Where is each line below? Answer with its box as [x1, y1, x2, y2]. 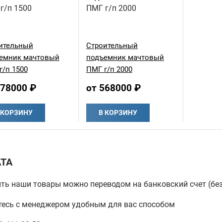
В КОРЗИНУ [98, 109, 137, 117]
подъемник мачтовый [86, 53, 164, 62]
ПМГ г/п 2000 [86, 65, 132, 74]
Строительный [86, 41, 138, 51]
